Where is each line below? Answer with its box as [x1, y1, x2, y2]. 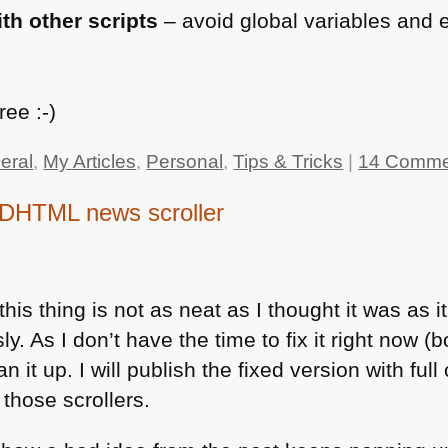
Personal [146, 150, 224, 172]
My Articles [43, 150, 137, 172]
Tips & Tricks [233, 150, 344, 172]
